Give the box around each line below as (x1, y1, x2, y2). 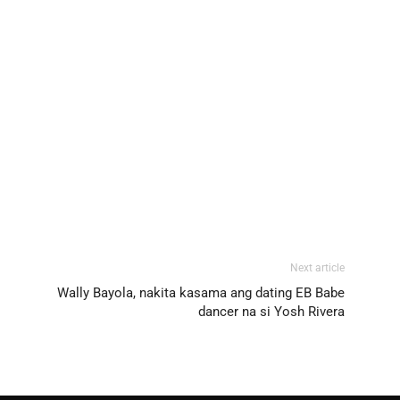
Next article (290, 261, 345, 274)
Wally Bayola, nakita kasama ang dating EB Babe (57, 284, 345, 301)
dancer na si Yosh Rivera (198, 303, 345, 320)
